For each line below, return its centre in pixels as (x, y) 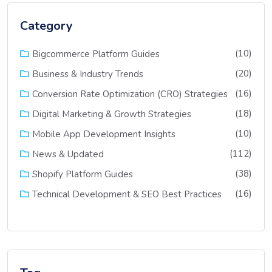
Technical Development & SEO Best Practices (127, 194)
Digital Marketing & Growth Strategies (112, 114)
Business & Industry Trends (88, 74)
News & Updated (68, 154)
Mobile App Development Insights (104, 134)
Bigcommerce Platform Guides (96, 54)
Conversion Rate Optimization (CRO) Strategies (130, 94)
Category (46, 25)
